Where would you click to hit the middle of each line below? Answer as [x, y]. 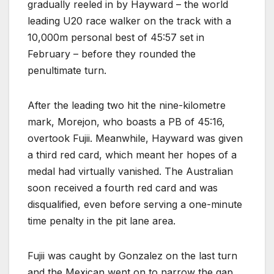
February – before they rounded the [112, 54]
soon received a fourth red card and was [123, 187]
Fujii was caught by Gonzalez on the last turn [132, 255]
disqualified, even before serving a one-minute [135, 204]
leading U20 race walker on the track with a [129, 20]
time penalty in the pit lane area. [102, 220]
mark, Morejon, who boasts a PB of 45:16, [126, 121]
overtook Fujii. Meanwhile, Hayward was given [135, 138]
